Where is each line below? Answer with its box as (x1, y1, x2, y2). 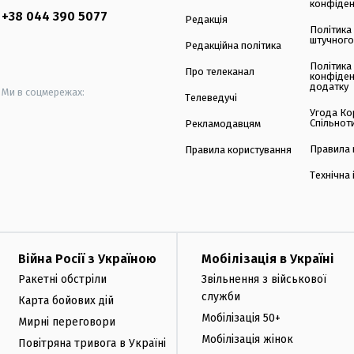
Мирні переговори (18, 314, 115, 329)
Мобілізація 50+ (201, 311, 281, 325)
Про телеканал (185, 66, 254, 78)
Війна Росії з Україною (18, 251, 156, 267)
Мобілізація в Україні (201, 251, 334, 267)
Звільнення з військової (201, 273, 326, 287)
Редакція (185, 13, 228, 26)
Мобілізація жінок (201, 332, 293, 346)
